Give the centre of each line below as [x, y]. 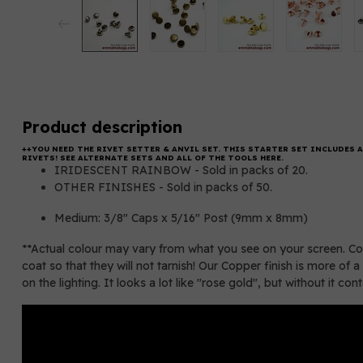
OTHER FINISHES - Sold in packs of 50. [163, 187]
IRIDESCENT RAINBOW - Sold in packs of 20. [181, 170]
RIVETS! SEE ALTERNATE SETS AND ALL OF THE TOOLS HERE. [153, 158]
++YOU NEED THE [59, 149]
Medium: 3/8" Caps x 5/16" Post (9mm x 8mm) [184, 218]
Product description [102, 127]
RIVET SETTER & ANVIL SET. [158, 149]
